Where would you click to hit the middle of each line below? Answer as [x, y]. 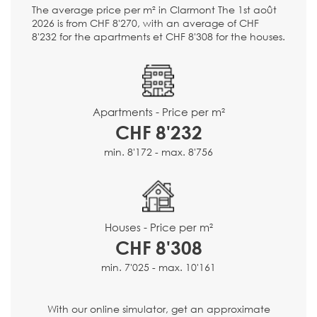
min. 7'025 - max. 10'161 [158, 267]
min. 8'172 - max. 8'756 [158, 152]
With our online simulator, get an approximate [158, 309]
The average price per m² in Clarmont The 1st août [154, 10]
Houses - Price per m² [158, 227]
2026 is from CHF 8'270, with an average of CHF [145, 23]
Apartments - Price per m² [158, 112]
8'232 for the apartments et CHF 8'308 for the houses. [158, 36]
